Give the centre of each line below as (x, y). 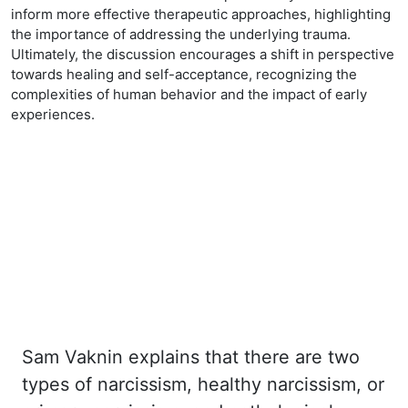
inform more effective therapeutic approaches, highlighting (201, 14)
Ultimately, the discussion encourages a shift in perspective (203, 54)
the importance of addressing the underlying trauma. (181, 34)
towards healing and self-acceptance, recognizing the (184, 74)
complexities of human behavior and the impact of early (189, 94)
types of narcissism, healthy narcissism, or (203, 384)
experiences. (53, 114)
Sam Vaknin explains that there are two (191, 357)
